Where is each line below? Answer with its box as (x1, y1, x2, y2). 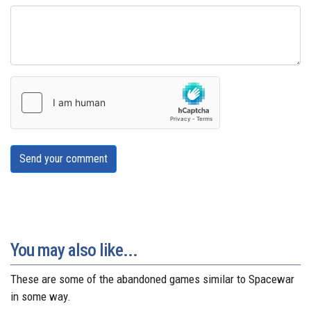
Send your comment (19, 152, 108, 166)
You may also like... (10, 239, 137, 261)
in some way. (10, 289, 71, 304)
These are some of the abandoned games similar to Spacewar (10, 272, 294, 287)
